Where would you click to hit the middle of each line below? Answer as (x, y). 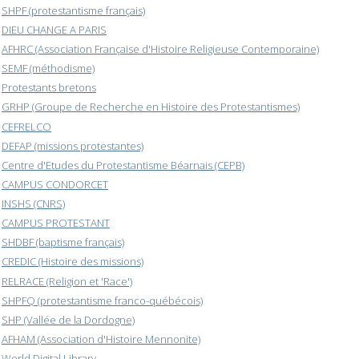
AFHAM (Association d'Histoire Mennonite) (101, 339)
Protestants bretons (49, 88)
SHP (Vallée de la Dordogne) (68, 319)
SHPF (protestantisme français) (73, 10)
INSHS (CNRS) (33, 204)
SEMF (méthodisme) (48, 69)
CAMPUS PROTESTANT (56, 223)
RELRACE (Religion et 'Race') (67, 281)
